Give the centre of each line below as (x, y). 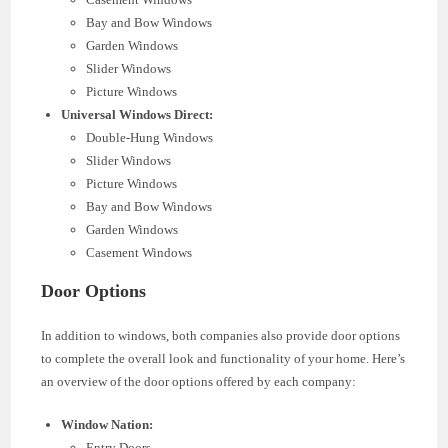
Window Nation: (107, 424)
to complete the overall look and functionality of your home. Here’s (223, 358)
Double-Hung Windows (150, 137)
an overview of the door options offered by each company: (199, 381)
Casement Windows (139, 252)
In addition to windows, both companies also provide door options (221, 335)
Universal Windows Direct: (137, 114)
